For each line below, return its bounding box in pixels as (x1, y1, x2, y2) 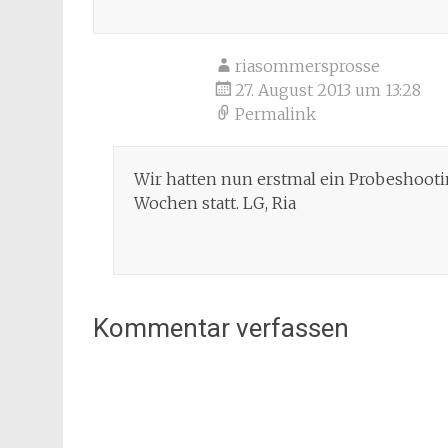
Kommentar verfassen (93, 313, 349, 343)
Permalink (235, 104, 316, 124)
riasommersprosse (235, 56, 380, 76)
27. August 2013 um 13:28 (235, 80, 421, 100)
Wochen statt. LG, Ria (134, 193, 296, 213)
